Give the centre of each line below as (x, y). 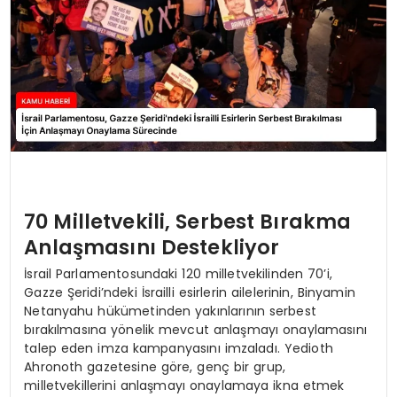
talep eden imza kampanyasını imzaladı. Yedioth (179, 348)
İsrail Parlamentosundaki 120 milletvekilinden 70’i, (178, 273)
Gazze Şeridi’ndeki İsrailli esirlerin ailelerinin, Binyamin (190, 292)
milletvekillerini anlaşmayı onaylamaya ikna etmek (184, 385)
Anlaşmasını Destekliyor (152, 248)
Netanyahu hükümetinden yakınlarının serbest (170, 311)
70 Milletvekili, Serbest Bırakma (188, 222)
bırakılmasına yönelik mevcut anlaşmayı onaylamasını (195, 329)
